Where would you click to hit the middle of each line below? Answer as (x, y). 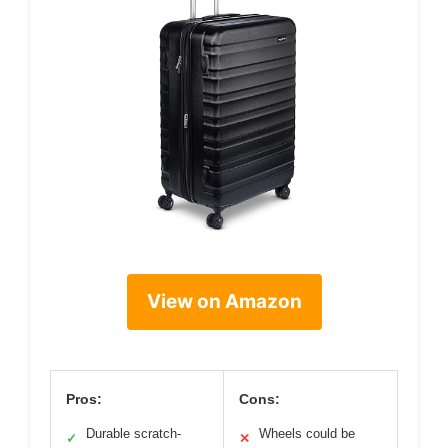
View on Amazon (224, 301)
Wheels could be (307, 433)
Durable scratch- (133, 433)
